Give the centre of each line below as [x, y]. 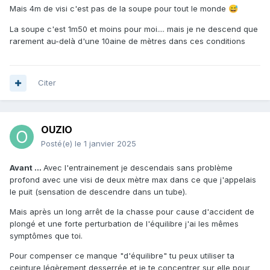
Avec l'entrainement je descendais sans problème [138, 168]
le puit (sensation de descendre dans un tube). [98, 192]
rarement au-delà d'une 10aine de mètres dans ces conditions [129, 41]
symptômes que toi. [46, 236]
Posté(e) [58, 144]
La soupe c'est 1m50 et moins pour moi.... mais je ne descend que [134, 29]
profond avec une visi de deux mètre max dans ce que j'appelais [133, 180]
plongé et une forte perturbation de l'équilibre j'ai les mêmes [124, 224]
